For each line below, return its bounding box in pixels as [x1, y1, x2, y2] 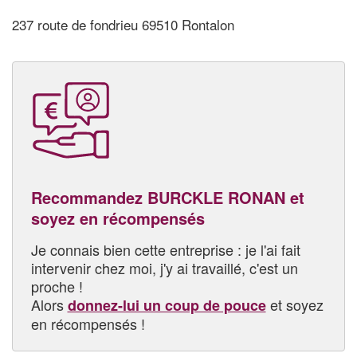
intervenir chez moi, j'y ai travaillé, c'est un [30, 257, 298, 278]
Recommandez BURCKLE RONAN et [30, 185, 304, 209]
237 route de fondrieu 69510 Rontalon [12, 14, 234, 35]
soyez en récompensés [30, 206, 205, 229]
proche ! [30, 275, 83, 296]
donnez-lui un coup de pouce [67, 294, 266, 316]
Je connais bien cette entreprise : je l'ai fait [30, 238, 300, 260]
